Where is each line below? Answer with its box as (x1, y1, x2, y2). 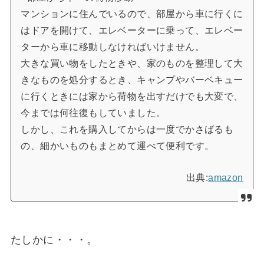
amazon (208, 173, 243, 183)
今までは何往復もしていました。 (21, 108, 166, 118)
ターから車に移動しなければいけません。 (21, 42, 204, 52)
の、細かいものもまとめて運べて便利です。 (21, 141, 214, 151)
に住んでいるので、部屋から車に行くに (69, 9, 243, 19)
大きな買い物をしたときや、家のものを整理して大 (21, 58, 243, 69)
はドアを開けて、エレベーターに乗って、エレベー (21, 25, 243, 36)
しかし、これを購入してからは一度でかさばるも (21, 124, 234, 135)
